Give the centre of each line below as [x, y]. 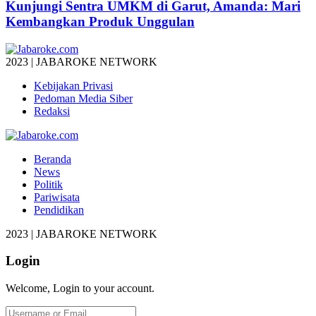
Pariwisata [57, 197]
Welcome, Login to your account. [80, 288]
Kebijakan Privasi [73, 85]
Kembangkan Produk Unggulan [100, 21]
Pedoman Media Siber [83, 98]
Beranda [53, 159]
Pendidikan [59, 209]
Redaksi [52, 111]
